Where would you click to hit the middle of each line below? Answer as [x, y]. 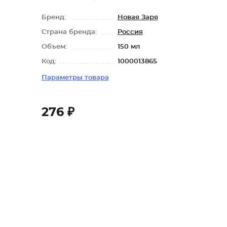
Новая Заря [138, 17]
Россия [130, 32]
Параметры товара [75, 78]
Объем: [55, 47]
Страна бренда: [70, 32]
